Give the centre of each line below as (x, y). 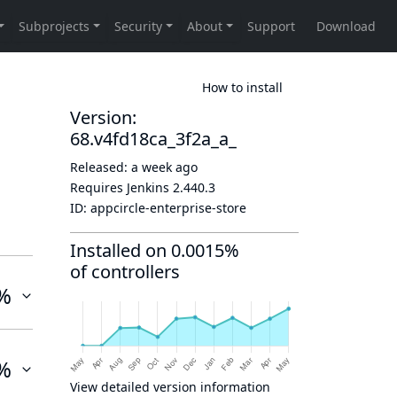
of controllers (125, 272)
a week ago (164, 167)
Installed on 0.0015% (155, 250)
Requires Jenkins (121, 187)
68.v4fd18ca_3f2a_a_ (153, 139)
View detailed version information (170, 387)
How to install (242, 87)
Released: (101, 167)
